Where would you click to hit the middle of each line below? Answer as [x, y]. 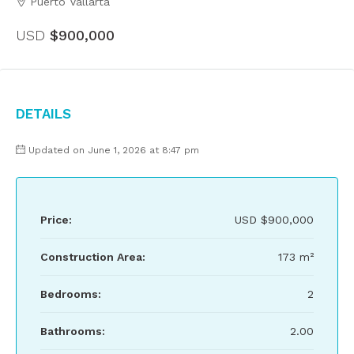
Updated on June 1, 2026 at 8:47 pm [114, 150]
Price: [56, 220]
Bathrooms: [73, 331]
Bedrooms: [71, 294]
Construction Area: [93, 257]
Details [43, 112]
